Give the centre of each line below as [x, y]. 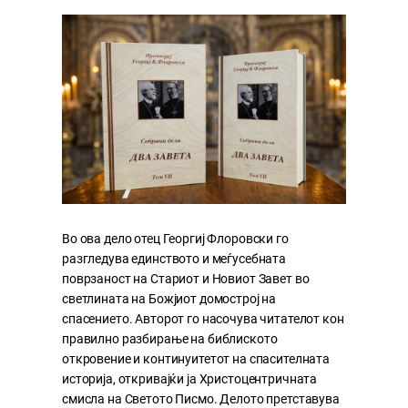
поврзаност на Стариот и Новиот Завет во [186, 278]
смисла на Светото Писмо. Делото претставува [201, 398]
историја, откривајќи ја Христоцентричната [190, 378]
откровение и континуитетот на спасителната [196, 358]
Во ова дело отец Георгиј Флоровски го [175, 238]
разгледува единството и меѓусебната [174, 258]
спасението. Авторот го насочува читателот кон [203, 318]
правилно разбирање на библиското [170, 338]
